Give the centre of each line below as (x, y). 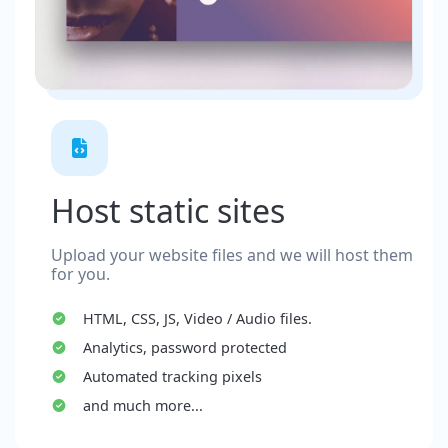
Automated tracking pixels (172, 376)
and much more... (142, 405)
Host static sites (168, 210)
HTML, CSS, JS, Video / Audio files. (197, 318)
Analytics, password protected (184, 347)
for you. (80, 273)
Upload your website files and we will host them (232, 254)
